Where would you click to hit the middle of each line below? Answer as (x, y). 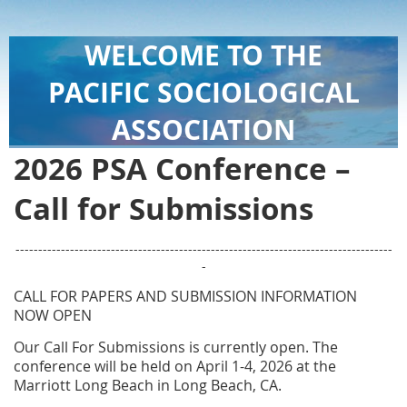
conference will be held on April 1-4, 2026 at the (175, 366)
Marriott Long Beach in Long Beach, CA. (148, 385)
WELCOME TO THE (203, 55)
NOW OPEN (53, 315)
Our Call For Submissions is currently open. (163, 347)
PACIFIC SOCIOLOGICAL (203, 93)
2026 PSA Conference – (182, 169)
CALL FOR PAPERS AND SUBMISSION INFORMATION (185, 296)
